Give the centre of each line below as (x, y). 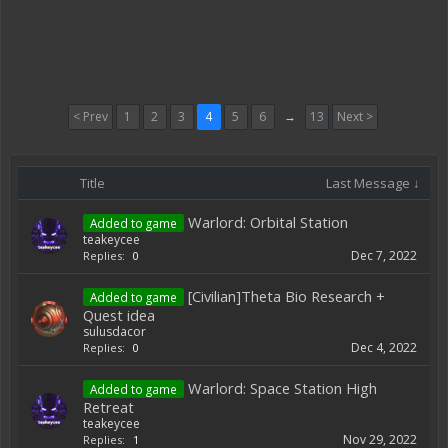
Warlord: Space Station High (282, 388)
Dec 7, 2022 (384, 255)
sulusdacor (114, 331)
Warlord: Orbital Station (268, 222)
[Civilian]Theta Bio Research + (286, 296)
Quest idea (119, 315)
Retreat (108, 407)
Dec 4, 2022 (384, 347)
